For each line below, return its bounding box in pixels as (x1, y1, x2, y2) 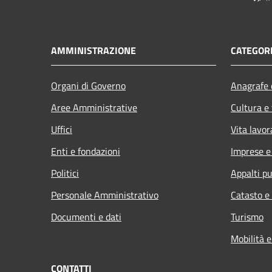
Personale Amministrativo (51, 187, 158, 202)
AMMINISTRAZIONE (51, 42, 136, 58)
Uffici (51, 121, 72, 137)
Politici (51, 165, 79, 180)
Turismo (231, 209, 263, 224)
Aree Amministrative (51, 100, 137, 115)
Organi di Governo (51, 78, 126, 93)
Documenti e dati (51, 209, 121, 224)
